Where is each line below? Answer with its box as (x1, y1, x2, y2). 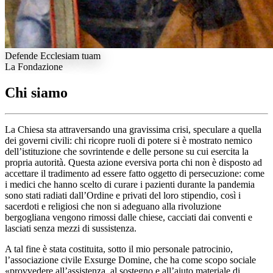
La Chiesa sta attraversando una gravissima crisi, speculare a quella (5, 124, 261, 135)
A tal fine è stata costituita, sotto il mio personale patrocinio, (5, 243, 233, 254)
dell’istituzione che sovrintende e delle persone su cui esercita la (5, 146, 249, 157)
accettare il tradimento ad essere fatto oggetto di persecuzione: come (5, 168, 264, 179)
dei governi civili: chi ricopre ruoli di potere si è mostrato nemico (5, 135, 252, 146)
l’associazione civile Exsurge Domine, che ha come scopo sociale (5, 254, 256, 265)
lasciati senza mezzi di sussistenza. (5, 222, 136, 233)
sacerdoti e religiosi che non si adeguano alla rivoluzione (5, 200, 221, 211)
